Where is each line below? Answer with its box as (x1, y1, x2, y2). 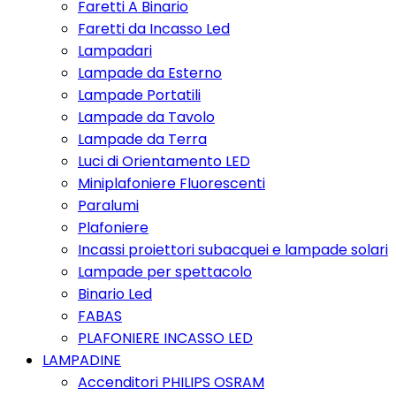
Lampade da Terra (78, 129, 207, 149)
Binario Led (78, 284, 152, 304)
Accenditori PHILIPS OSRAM (78, 372, 264, 392)
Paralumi (78, 195, 139, 216)
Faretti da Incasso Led (78, 19, 230, 39)
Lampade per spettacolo (78, 262, 252, 282)
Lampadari (78, 41, 152, 61)
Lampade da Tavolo (78, 107, 215, 127)
